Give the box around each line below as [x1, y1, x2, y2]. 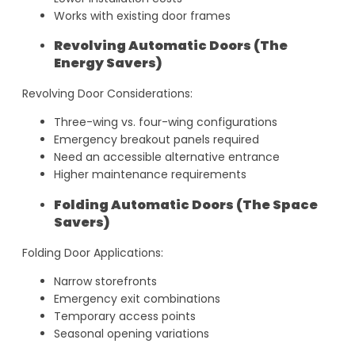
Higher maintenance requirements [54, 166, 246, 183]
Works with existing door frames [54, 7, 231, 24]
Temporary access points [54, 308, 196, 325]
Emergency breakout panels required [54, 132, 259, 148]
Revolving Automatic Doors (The [54, 36, 288, 55]
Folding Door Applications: [22, 245, 163, 261]
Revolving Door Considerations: [22, 86, 193, 102]
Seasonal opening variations [54, 326, 209, 342]
